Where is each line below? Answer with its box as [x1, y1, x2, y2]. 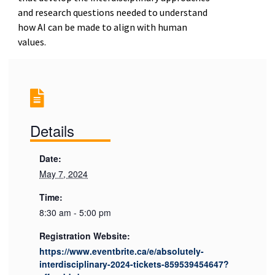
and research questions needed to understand [17, 6, 207, 18]
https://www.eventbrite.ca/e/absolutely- [39, 244, 204, 257]
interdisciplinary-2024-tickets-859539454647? [39, 257, 230, 270]
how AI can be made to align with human [17, 20, 187, 33]
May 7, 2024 [39, 167, 88, 180]
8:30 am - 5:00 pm [39, 206, 112, 219]
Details [30, 119, 75, 141]
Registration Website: [39, 229, 131, 242]
